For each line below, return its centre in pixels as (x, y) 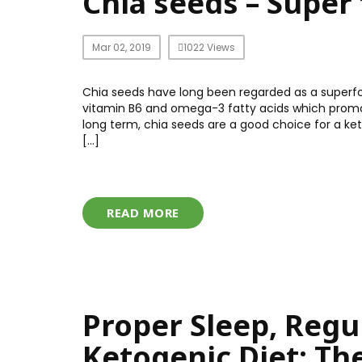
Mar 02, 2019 (122, 47)
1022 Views (209, 47)
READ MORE (143, 213)
